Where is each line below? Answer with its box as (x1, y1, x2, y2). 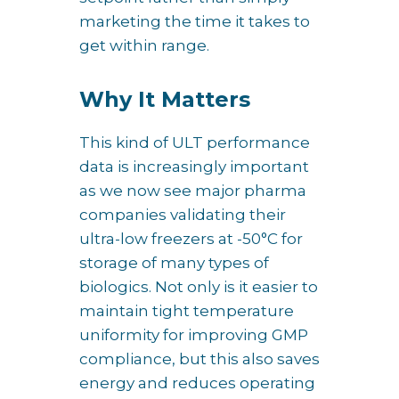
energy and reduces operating (79, 374, 315, 393)
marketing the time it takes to (79, 12, 310, 31)
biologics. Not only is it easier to (79, 278, 318, 297)
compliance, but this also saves (79, 350, 320, 369)
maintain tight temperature (79, 302, 294, 321)
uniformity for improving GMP (79, 326, 308, 345)
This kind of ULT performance (79, 134, 310, 152)
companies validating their (79, 206, 286, 224)
